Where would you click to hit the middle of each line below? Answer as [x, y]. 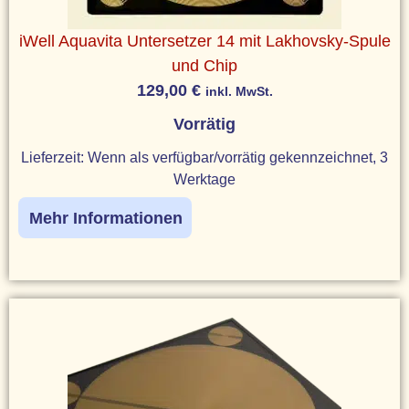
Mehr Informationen [106, 218]
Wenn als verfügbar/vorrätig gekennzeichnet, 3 [238, 157]
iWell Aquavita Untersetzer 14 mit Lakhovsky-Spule [204, 41]
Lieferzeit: [54, 157]
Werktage [204, 178]
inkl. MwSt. [239, 91]
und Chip [204, 65]
